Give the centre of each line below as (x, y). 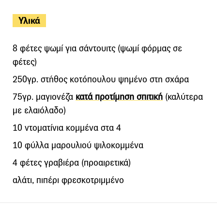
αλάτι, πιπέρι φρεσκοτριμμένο (68, 180)
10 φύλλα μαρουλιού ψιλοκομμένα (78, 145)
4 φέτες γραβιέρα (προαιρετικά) (72, 162)
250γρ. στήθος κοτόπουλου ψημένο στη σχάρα (101, 79)
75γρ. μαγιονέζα (44, 96)
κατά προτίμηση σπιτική (119, 96)
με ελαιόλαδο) (39, 110)
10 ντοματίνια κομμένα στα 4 (67, 127)
